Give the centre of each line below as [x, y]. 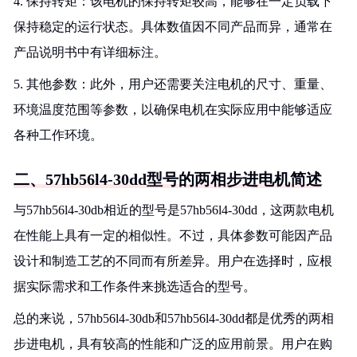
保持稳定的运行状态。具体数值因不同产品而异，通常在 [173, 27]
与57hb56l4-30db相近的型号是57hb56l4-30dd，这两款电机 [174, 210]
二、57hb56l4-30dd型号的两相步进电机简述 [168, 179]
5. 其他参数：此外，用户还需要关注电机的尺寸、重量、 [173, 84]
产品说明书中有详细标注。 [90, 52]
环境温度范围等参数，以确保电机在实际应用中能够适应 [173, 110]
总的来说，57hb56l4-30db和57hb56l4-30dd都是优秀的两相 [174, 318]
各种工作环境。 [58, 135]
